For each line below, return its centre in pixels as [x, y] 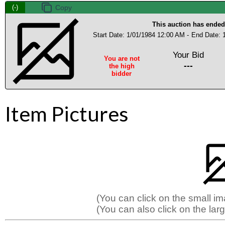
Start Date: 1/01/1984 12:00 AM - [141, 35]
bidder [122, 73]
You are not [122, 58]
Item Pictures [67, 113]
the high [122, 66]
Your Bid [189, 54]
